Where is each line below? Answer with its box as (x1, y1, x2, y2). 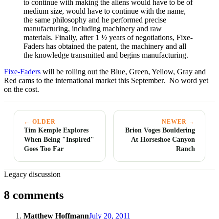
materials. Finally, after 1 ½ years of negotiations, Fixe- (23, 33, 193, 42)
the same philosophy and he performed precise (23, 16, 166, 24)
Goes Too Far (24, 145, 64, 153)
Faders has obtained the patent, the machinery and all (23, 42, 186, 51)
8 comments (4, 189, 64, 202)
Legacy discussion (4, 170, 61, 179)
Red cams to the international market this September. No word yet (4, 76, 208, 85)
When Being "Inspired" (24, 135, 94, 144)
